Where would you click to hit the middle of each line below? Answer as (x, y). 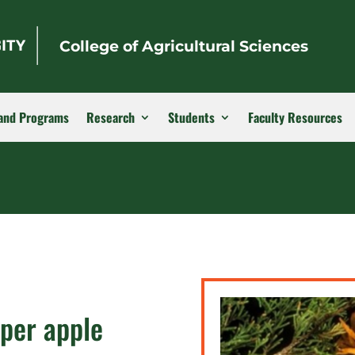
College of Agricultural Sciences (184, 47)
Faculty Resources (295, 117)
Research (111, 117)
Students (191, 117)
